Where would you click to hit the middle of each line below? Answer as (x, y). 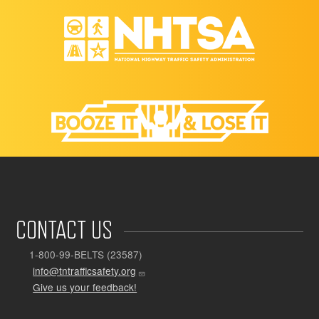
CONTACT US (64, 230)
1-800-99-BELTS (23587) (86, 255)
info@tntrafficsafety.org (85, 271)
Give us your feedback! (85, 287)
